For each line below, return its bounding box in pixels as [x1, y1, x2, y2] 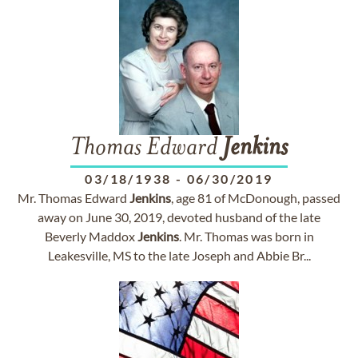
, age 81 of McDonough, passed [171, 190, 340, 205]
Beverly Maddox [44, 229, 137, 244]
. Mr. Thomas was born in [178, 229, 314, 244]
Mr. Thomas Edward [18, 190, 129, 205]
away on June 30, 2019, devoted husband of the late [38, 209, 320, 225]
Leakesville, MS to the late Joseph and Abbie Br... [47, 248, 311, 263]
